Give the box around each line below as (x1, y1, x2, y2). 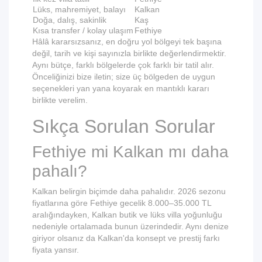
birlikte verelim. (32, 95, 88, 105)
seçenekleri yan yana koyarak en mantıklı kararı (32, 84, 209, 94)
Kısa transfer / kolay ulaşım (33, 26, 133, 36)
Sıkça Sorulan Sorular (32, 116, 215, 137)
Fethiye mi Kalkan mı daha (32, 143, 229, 161)
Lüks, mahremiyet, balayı (33, 5, 126, 15)
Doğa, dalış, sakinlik (33, 15, 106, 25)
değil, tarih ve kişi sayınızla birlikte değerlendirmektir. (32, 49, 226, 58)
